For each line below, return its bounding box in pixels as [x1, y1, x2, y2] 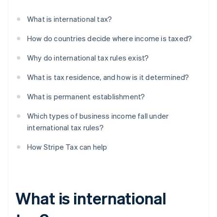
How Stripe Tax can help [27, 142, 108, 152]
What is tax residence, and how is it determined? [27, 72, 189, 82]
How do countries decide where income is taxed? [27, 33, 192, 44]
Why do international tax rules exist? [27, 53, 149, 63]
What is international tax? [27, 14, 112, 24]
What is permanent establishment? [27, 92, 145, 102]
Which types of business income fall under [27, 111, 169, 121]
